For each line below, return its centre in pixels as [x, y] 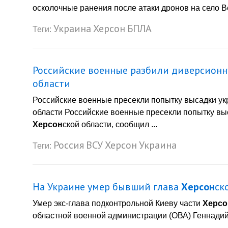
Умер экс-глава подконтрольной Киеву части [118, 203]
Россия [69, 145]
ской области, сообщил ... [110, 124]
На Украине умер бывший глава [107, 187]
